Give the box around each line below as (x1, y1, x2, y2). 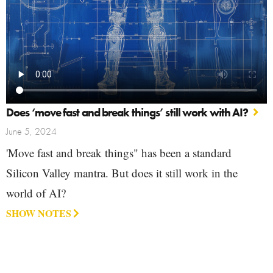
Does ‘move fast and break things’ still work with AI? (6, 105, 249, 121)
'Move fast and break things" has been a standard (6, 145, 232, 161)
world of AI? (6, 185, 66, 201)
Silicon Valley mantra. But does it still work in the (6, 165, 238, 181)
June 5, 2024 (6, 125, 57, 138)
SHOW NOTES (6, 206, 71, 221)
